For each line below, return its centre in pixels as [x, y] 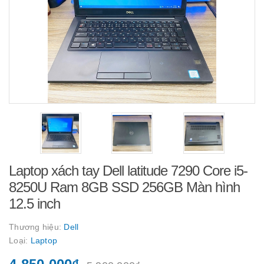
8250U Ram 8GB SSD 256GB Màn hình [124, 187]
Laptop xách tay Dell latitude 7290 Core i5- [128, 171]
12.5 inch [34, 204]
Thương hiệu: [37, 227]
